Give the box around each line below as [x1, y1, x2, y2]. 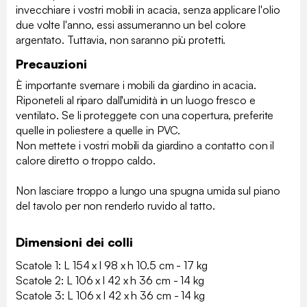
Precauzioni [16, 56, 87, 72]
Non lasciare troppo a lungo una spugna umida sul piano [16, 184, 280, 198]
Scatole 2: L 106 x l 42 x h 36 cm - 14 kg [16, 273, 204, 288]
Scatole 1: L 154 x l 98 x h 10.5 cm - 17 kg [16, 258, 208, 273]
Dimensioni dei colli [16, 234, 133, 250]
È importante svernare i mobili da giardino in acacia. [16, 78, 256, 93]
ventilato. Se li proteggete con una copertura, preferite [16, 108, 274, 123]
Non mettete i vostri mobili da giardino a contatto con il [16, 138, 275, 153]
